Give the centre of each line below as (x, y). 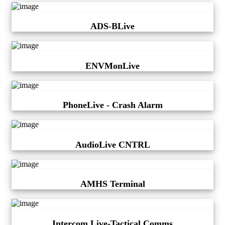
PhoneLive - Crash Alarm (113, 105)
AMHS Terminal (113, 184)
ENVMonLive (113, 66)
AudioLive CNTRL (113, 144)
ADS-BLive (113, 26)
